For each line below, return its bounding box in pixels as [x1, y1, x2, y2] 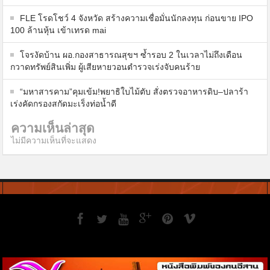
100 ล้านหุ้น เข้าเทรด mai [10, 25, 107, 35]
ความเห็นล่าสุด [11, 120, 95, 136]
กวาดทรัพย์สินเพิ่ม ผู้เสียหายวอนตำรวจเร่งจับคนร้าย [10, 61, 201, 72]
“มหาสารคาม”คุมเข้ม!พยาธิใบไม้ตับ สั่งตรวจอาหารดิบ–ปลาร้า [20, 86, 249, 96]
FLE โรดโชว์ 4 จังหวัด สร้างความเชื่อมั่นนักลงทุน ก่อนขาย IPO [20, 13, 254, 23]
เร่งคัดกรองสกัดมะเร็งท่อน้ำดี [10, 98, 117, 108]
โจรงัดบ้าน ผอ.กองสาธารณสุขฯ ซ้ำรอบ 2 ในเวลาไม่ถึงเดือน [20, 49, 243, 60]
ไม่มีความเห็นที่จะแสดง [11, 135, 97, 145]
